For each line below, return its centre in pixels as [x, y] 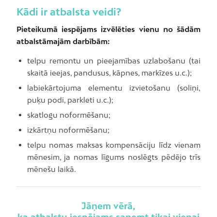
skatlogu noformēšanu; [69, 115]
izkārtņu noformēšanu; [68, 130]
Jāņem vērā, [108, 206]
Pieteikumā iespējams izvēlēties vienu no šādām [108, 29]
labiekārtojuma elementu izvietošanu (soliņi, [114, 88]
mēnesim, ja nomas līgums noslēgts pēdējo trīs [114, 157]
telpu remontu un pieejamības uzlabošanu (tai [114, 61]
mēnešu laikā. [51, 169]
